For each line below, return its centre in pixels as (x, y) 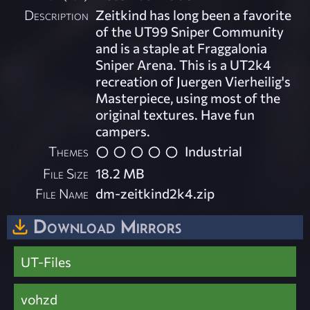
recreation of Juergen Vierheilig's (193, 81)
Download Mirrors (107, 226)
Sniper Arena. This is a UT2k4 (184, 65)
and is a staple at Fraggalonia (182, 48)
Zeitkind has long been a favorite (194, 15)
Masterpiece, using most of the (188, 98)
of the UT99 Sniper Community (190, 31)
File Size (66, 173)
